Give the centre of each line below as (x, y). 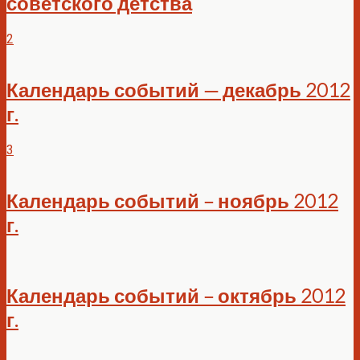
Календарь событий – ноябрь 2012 (172, 200)
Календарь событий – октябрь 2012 (176, 296)
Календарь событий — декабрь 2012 (178, 89)
